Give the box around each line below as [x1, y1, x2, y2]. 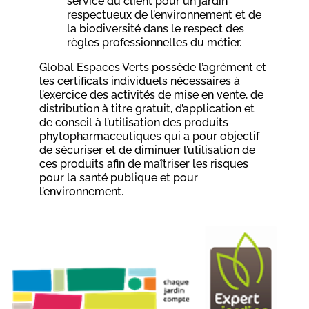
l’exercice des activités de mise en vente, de [39, 88, 264, 101]
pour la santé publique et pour [39, 170, 199, 184]
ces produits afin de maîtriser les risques [39, 157, 249, 170]
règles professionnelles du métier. [67, 35, 242, 49]
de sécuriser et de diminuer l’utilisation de [39, 143, 256, 157]
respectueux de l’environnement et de [67, 8, 262, 21]
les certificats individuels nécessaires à [39, 74, 241, 88]
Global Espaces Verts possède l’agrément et [39, 60, 267, 74]
